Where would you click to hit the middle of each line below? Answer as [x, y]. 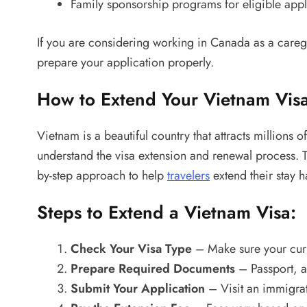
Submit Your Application [138, 288]
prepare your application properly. [125, 62]
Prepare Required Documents [153, 268]
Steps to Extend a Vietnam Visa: [167, 212]
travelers [188, 175]
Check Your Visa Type [131, 248]
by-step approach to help [102, 175]
